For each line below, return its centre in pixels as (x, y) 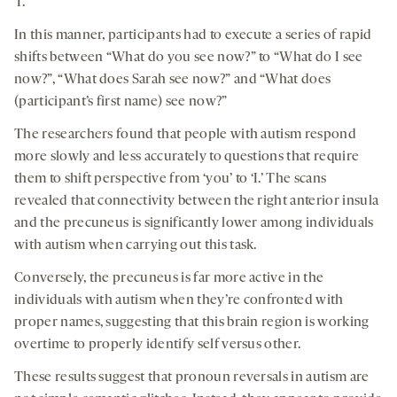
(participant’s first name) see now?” (121, 102)
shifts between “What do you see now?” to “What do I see (189, 58)
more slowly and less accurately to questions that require (187, 157)
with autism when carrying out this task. (136, 246)
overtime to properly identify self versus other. (158, 345)
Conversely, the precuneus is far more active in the (169, 279)
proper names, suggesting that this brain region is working (192, 323)
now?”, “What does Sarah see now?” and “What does (173, 80)
